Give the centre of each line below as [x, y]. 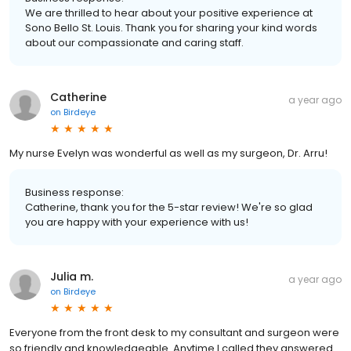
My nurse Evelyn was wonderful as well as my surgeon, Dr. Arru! [168, 154]
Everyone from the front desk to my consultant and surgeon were [174, 333]
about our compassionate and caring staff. [134, 43]
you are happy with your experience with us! [137, 223]
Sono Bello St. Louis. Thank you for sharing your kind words [171, 28]
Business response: [74, 193]
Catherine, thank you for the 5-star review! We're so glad [169, 208]
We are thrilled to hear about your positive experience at [169, 13]
